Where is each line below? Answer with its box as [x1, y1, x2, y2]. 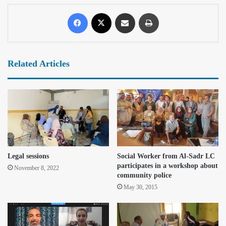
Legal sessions [8, 152, 49, 160]
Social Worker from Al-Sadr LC [117, 152, 215, 160]
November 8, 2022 [14, 164, 59, 172]
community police [117, 172, 172, 180]
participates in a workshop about [117, 162, 218, 170]
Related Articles [8, 58, 70, 69]
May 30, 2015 [124, 184, 157, 191]
